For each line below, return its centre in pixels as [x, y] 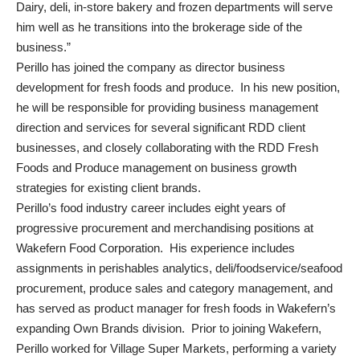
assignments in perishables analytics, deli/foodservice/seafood [179, 268]
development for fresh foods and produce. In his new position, [178, 87]
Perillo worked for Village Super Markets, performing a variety [176, 348]
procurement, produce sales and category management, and [174, 288]
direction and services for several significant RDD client [161, 127]
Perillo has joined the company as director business [151, 67]
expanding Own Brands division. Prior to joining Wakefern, [169, 328]
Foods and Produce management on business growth [156, 168]
